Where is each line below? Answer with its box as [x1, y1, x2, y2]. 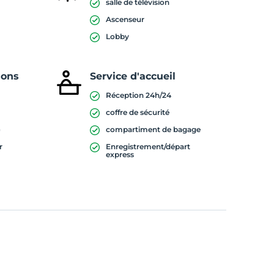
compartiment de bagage [105, 125, 201, 134]
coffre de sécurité [105, 108, 169, 117]
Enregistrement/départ [105, 142, 190, 151]
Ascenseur [105, 15, 144, 24]
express [105, 150, 134, 159]
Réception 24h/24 [105, 91, 171, 100]
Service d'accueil [89, 70, 176, 82]
